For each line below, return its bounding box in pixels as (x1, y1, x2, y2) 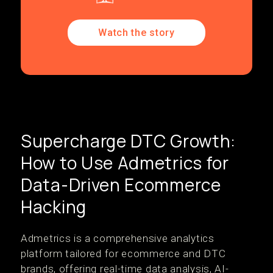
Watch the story (98, 27, 175, 39)
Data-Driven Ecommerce (21, 173, 221, 197)
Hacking (21, 195, 87, 219)
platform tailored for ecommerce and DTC (21, 247, 226, 260)
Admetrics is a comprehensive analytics (21, 232, 214, 245)
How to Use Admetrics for (21, 151, 229, 175)
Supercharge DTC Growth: (21, 129, 236, 153)
